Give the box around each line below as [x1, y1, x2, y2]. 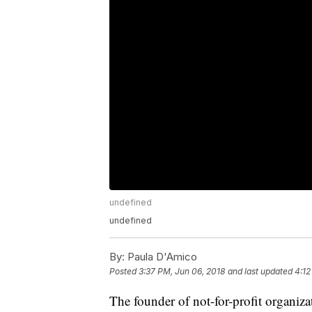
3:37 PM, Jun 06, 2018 [139, 266, 225, 277]
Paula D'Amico [125, 250, 197, 264]
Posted [109, 266, 139, 277]
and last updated [228, 266, 292, 277]
